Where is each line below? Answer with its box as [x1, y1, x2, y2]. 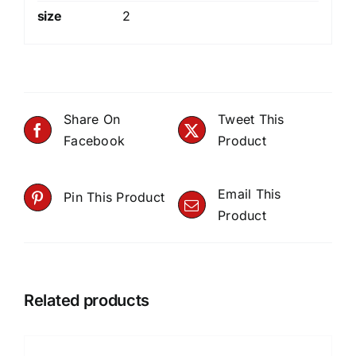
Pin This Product [64, 188, 165, 205]
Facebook [64, 132, 126, 149]
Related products [24, 290, 150, 310]
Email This [218, 185, 281, 202]
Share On [64, 110, 121, 127]
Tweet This [218, 110, 284, 127]
